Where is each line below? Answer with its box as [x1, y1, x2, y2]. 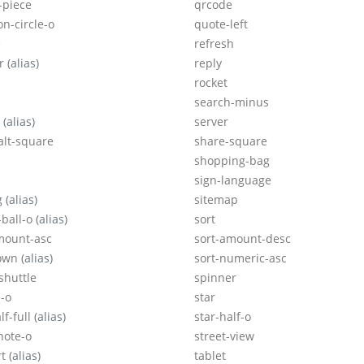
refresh [194, 36, 234, 52]
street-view [194, 328, 254, 344]
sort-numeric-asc [194, 250, 287, 266]
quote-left [194, 16, 248, 32]
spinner [194, 270, 236, 286]
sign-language [194, 172, 271, 188]
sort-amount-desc [194, 231, 291, 247]
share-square [194, 133, 267, 149]
